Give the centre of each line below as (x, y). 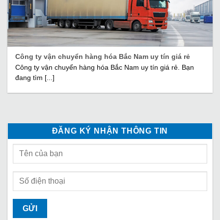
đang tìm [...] (35, 78)
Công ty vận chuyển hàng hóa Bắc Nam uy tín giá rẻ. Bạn (105, 68)
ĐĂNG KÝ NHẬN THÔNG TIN (110, 131)
